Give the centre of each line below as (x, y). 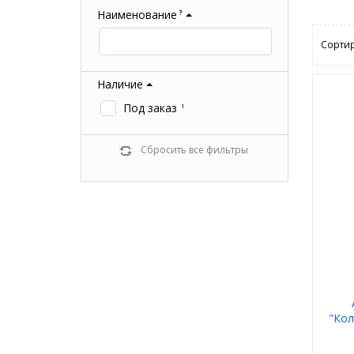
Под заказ (149, 108)
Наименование (137, 15)
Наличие (120, 85)
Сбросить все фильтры (194, 150)
